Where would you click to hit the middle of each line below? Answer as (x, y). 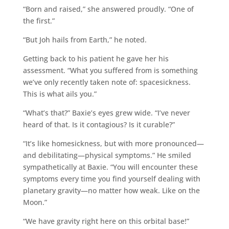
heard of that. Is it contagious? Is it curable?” (99, 124)
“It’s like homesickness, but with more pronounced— (113, 143)
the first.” (39, 20)
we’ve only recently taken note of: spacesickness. (107, 82)
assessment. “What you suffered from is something (110, 70)
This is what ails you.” (60, 94)
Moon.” (35, 202)
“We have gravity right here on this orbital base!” (106, 221)
